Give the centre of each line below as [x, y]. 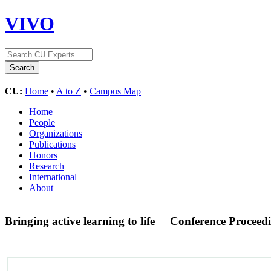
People [42, 122]
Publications [52, 144]
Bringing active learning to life [81, 221]
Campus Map [115, 91]
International [53, 177]
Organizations [56, 133]
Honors [43, 155]
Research [47, 166]
